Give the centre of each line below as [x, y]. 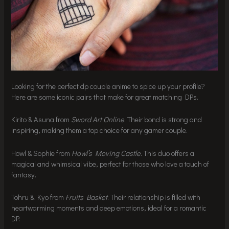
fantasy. [24, 174]
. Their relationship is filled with [154, 197]
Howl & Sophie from [42, 153]
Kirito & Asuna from [41, 120]
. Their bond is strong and [163, 120]
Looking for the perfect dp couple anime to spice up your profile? [108, 86]
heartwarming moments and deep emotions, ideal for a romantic [109, 208]
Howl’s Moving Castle [106, 153]
